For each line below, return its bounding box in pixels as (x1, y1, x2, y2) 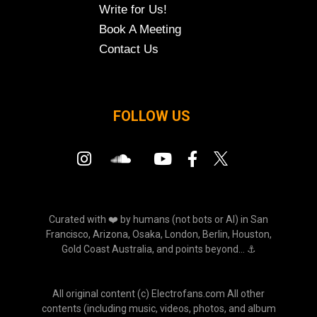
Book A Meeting (99, 22, 181, 36)
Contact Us (99, 42, 158, 56)
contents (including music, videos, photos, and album (41, 302, 276, 314)
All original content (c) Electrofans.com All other (52, 287, 265, 299)
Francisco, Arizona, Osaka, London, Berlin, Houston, (45, 228, 272, 240)
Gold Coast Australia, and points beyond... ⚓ (61, 243, 256, 255)
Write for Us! (99, 2, 167, 16)
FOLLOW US (113, 107, 190, 125)
